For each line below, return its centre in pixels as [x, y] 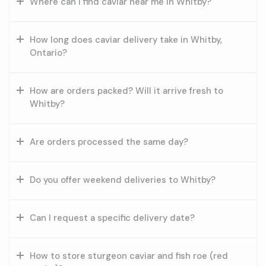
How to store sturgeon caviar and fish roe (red [129, 256]
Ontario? [48, 53]
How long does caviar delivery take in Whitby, [126, 39]
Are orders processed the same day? [109, 142]
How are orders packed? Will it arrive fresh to [126, 91]
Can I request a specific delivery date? [112, 218]
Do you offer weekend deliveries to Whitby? [123, 180]
